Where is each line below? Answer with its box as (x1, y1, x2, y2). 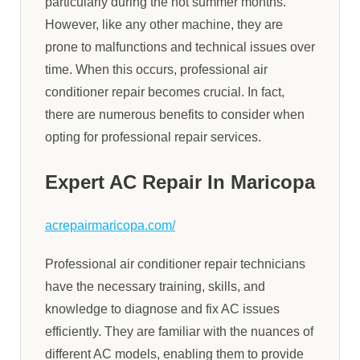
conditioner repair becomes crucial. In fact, (45, 85, 284, 99)
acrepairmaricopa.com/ (45, 219, 175, 233)
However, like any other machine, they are (45, 18, 283, 31)
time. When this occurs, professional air (45, 63, 268, 76)
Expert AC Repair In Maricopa (45, 171, 315, 193)
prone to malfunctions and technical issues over (45, 40, 315, 54)
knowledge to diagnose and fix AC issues (45, 302, 280, 317)
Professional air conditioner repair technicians (45, 257, 305, 272)
